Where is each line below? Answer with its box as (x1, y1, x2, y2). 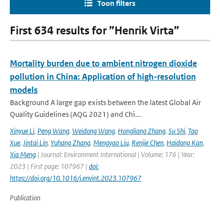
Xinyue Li (10, 126, 34, 136)
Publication (10, 193, 40, 202)
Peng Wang (37, 126, 69, 136)
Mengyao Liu (93, 138, 129, 147)
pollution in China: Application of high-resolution (10, 71, 196, 82)
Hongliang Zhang (118, 126, 165, 136)
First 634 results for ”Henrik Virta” (10, 24, 179, 37)
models (10, 84, 38, 95)
